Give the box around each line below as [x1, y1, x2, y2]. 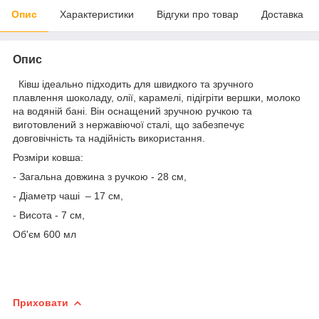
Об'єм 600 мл [13, 228, 76, 240]
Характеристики [60, 8, 134, 20]
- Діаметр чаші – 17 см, [13, 189, 123, 202]
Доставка [261, 8, 303, 20]
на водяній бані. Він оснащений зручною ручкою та [13, 105, 252, 117]
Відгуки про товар [157, 8, 239, 20]
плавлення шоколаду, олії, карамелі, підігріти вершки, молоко [13, 91, 300, 103]
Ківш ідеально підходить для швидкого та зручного [13, 78, 253, 90]
